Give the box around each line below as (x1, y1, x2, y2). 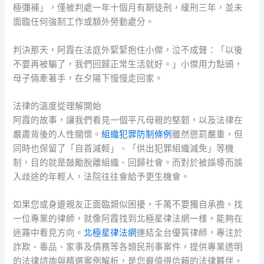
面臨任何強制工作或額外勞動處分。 (13, 16, 155, 28)
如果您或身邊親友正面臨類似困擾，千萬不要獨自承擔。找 (13, 199, 243, 210)
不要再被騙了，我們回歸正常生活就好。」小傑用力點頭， (13, 58, 243, 70)
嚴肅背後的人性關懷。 (13, 128, 102, 140)
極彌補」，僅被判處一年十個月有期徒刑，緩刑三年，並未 (13, 2, 243, 14)
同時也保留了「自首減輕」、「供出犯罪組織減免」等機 (13, 143, 235, 154)
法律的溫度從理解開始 (13, 100, 102, 111)
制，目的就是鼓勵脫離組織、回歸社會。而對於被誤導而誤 (13, 157, 243, 168)
